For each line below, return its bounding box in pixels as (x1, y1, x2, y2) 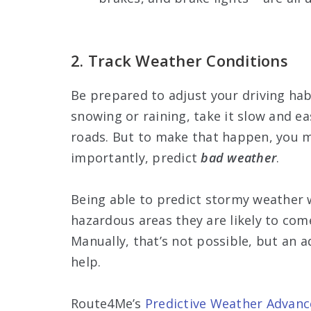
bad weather (201, 149, 276, 166)
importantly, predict (71, 149, 201, 166)
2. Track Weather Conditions (71, 49, 288, 71)
